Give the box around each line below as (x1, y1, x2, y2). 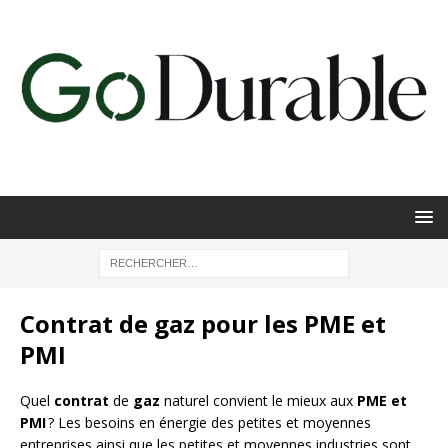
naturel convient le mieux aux (164, 390, 357, 410)
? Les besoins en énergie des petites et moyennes (46, 412, 371, 432)
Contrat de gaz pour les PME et (20, 306, 386, 340)
